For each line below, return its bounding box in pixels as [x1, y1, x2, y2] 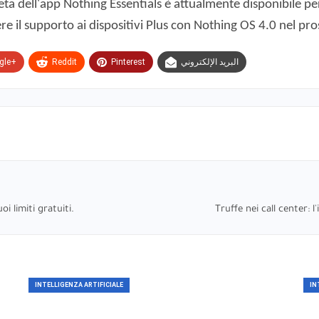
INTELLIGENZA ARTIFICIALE [34, 281, 123, 288]
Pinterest [111, 56, 145, 67]
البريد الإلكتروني [181, 56, 239, 67]
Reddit [52, 56, 77, 67]
